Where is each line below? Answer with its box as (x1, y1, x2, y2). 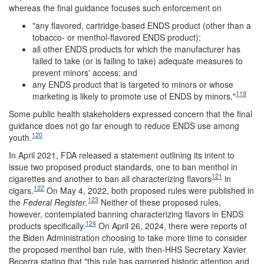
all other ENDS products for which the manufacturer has (32, 42, 240, 55)
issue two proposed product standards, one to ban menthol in (9, 160, 237, 173)
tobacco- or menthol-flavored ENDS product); (32, 31, 201, 43)
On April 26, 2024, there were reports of (96, 219, 247, 232)
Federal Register (23, 196, 85, 208)
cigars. (9, 184, 34, 196)
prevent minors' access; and (32, 66, 137, 78)
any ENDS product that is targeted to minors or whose (32, 78, 233, 90)
